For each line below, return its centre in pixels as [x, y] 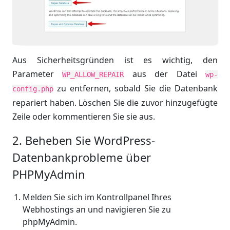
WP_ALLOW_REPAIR [93, 75]
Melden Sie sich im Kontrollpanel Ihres [97, 197]
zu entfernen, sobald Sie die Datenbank [136, 89]
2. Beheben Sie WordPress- [84, 140]
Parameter [37, 74]
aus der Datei [165, 74]
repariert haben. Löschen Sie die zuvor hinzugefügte [115, 103]
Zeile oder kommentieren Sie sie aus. [84, 117]
